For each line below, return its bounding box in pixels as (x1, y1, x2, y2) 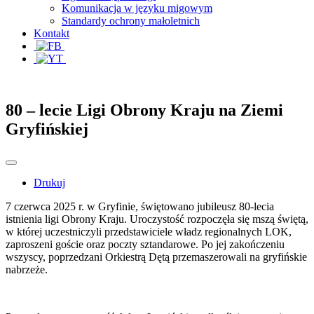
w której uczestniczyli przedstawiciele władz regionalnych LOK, (6, 225, 292, 238)
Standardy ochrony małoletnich (62, 14, 200, 27)
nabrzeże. (6, 263, 48, 275)
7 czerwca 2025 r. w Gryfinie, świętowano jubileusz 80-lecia (6, 200, 274, 212)
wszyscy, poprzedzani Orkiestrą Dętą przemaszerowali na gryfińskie (6, 250, 307, 263)
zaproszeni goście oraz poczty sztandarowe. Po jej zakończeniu (6, 238, 285, 250)
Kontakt (34, 27, 69, 39)
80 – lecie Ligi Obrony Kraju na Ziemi (6, 100, 283, 119)
